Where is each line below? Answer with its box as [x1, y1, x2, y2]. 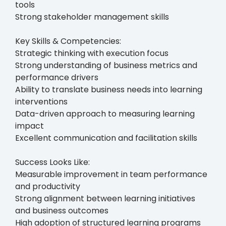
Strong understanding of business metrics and [15, 59, 197, 71]
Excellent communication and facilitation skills [15, 132, 197, 144]
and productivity [15, 180, 80, 192]
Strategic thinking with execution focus [15, 47, 168, 59]
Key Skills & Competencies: [15, 35, 121, 47]
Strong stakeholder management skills [15, 11, 169, 23]
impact [15, 120, 44, 132]
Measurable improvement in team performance [15, 168, 207, 180]
